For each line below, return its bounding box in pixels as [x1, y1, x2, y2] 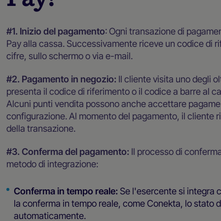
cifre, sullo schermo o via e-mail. [6, 50, 133, 61]
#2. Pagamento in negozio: [6, 73, 119, 84]
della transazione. [6, 122, 76, 134]
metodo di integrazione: [6, 158, 99, 170]
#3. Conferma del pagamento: [6, 146, 132, 157]
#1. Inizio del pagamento [6, 25, 106, 37]
